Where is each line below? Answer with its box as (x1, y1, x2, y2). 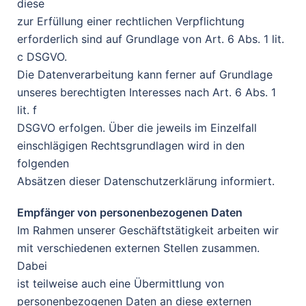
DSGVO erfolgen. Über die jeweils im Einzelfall (17, 121, 257, 135)
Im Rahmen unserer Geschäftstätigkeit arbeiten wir (17, 223, 279, 237)
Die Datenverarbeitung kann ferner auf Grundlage (17, 68, 273, 81)
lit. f (17, 103, 37, 117)
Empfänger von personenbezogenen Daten (17, 206, 242, 219)
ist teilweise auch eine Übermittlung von (17, 277, 224, 290)
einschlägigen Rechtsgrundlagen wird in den (17, 139, 245, 152)
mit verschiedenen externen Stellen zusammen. (17, 241, 260, 255)
